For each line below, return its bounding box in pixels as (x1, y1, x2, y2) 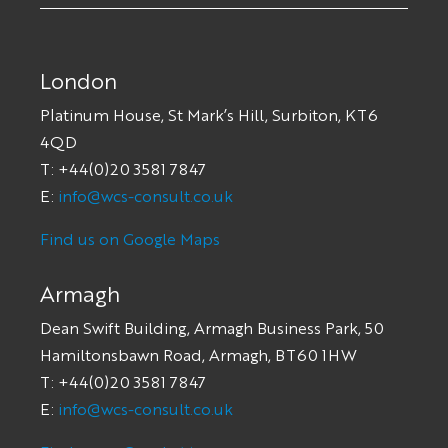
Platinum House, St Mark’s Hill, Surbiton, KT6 (40, 103, 378, 125)
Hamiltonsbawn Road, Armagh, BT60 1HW (40, 343, 357, 365)
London (40, 64, 117, 94)
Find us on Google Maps (40, 227, 220, 249)
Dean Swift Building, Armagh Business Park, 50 (40, 316, 384, 338)
